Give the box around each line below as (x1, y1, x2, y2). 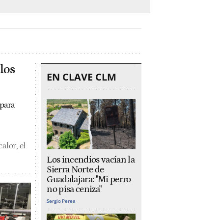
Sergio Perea (47, 197, 76, 204)
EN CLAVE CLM (47, 70, 117, 83)
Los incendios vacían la (47, 154, 135, 165)
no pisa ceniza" (47, 184, 102, 194)
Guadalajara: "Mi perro (47, 174, 131, 185)
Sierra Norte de (47, 164, 104, 175)
